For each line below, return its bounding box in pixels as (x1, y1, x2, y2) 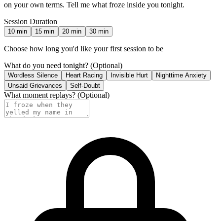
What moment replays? (4, 90, 75, 99)
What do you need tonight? (4, 61, 88, 70)
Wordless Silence (8, 71, 58, 79)
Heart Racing (66, 71, 103, 79)
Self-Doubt (70, 81, 100, 89)
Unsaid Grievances (8, 81, 62, 89)
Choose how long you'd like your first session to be (4, 44, 163, 53)
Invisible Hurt (110, 71, 148, 79)
